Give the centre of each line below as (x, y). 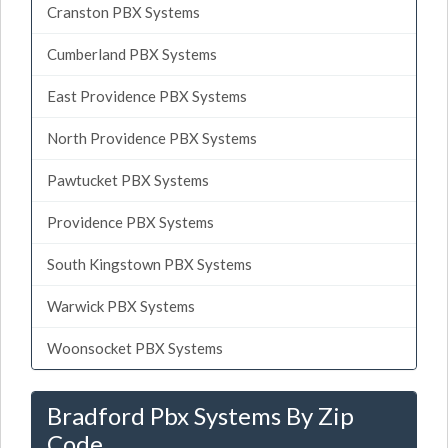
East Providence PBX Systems (147, 95)
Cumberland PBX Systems (132, 53)
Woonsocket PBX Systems (135, 347)
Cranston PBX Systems (123, 11)
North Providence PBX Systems (152, 137)
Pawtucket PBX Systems (128, 179)
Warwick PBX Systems (121, 305)
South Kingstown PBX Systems (149, 263)
